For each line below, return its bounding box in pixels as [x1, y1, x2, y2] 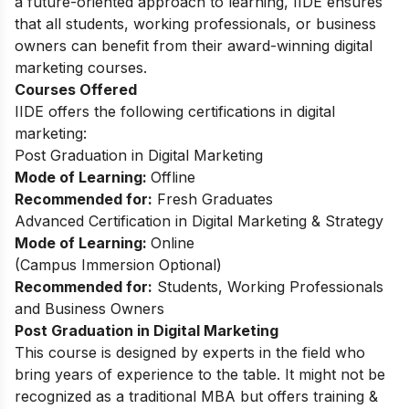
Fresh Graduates [152, 189, 273, 208]
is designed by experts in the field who [97, 342, 365, 362]
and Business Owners [15, 299, 169, 318]
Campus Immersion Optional [20, 255, 216, 274]
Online [151, 233, 194, 252]
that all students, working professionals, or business [15, 14, 376, 33]
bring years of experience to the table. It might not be [15, 364, 385, 383]
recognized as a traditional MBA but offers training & [15, 386, 378, 405]
